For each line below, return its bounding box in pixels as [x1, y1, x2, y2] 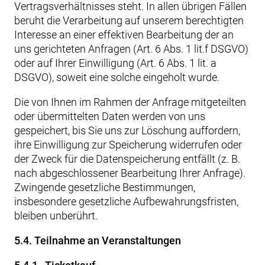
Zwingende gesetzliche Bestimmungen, [14, 181, 195, 193]
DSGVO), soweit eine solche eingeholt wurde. [14, 71, 219, 83]
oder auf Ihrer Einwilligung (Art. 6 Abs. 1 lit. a [14, 57, 216, 69]
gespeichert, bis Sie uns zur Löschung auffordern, [14, 124, 240, 137]
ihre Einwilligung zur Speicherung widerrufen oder [14, 138, 242, 151]
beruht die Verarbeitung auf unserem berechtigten [14, 14, 244, 27]
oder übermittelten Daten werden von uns [14, 110, 205, 122]
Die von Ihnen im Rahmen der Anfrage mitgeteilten [14, 96, 246, 108]
